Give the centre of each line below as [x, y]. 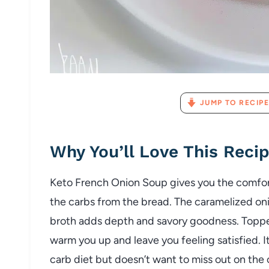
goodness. [216, 221]
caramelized [225, 201]
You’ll [114, 151]
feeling [199, 240]
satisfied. [240, 240]
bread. [158, 201]
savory [173, 221]
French [93, 182]
